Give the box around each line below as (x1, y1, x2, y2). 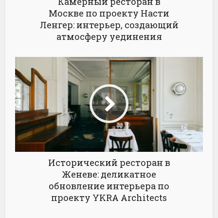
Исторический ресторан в (48, 157, 170, 169)
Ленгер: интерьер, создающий (39, 19, 179, 31)
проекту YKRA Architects (51, 192, 167, 204)
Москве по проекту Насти (49, 7, 169, 19)
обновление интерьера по (49, 180, 169, 192)
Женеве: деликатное (62, 168, 156, 181)
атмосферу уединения (56, 31, 162, 43)
